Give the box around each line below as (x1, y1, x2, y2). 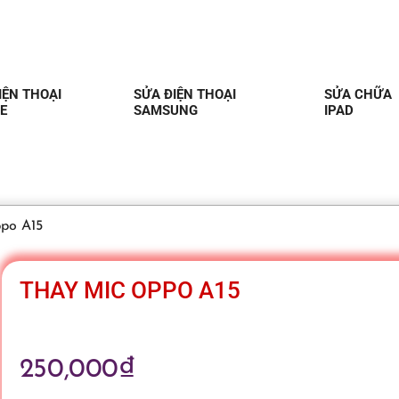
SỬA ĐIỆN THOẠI (134, 86, 237, 102)
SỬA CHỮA (324, 86, 393, 102)
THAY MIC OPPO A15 (19, 277, 240, 304)
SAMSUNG (134, 102, 199, 118)
